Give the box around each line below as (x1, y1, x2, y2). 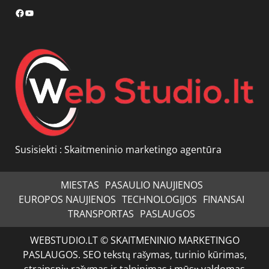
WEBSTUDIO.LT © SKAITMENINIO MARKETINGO (29, 233, 240, 247)
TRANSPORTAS (68, 207, 134, 220)
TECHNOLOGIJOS (122, 192, 197, 206)
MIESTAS (60, 178, 99, 192)
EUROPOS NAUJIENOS (19, 192, 116, 206)
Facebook (14, 6, 57, 18)
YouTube (24, 6, 62, 18)
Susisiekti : (15, 142, 64, 156)
